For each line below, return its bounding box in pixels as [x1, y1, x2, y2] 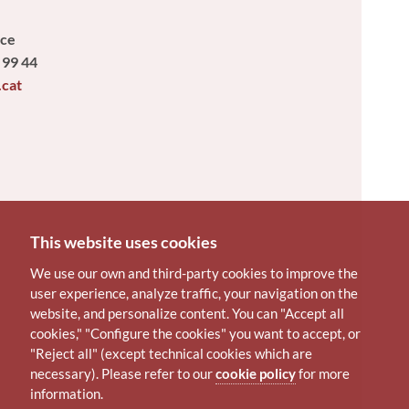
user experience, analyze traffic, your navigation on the [30, 285, 358, 301]
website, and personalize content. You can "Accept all [30, 305, 344, 321]
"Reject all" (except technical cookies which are [30, 345, 312, 362]
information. [30, 385, 103, 402]
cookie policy [215, 365, 296, 382]
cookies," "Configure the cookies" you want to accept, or [30, 325, 361, 341]
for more [296, 365, 350, 382]
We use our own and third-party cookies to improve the [30, 265, 358, 281]
